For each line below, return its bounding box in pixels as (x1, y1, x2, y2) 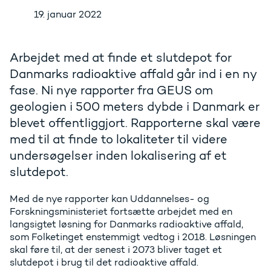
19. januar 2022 (34, 8, 102, 21)
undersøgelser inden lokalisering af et (10, 148, 227, 163)
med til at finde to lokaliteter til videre (10, 132, 227, 147)
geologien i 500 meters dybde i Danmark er (10, 99, 260, 114)
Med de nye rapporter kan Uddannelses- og (10, 193, 209, 205)
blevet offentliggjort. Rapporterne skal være (10, 116, 261, 131)
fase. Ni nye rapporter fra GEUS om (10, 83, 213, 98)
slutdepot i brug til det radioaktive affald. (10, 256, 198, 269)
